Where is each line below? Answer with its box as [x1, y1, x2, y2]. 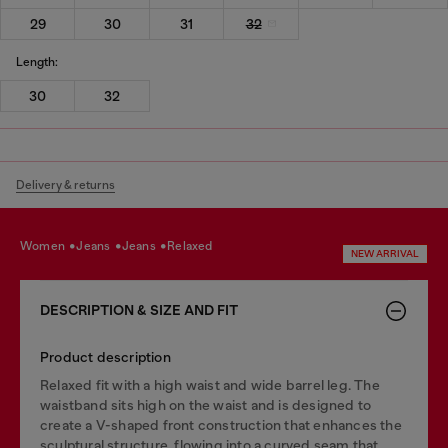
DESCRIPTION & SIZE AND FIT [40, 302, 238, 319]
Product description [40, 349, 171, 365]
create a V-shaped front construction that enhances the [40, 417, 402, 433]
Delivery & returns [16, 178, 115, 192]
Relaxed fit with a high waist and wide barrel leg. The [40, 377, 380, 393]
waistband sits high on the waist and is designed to [40, 397, 372, 413]
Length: [16, 54, 58, 69]
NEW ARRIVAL [351, 248, 419, 259]
